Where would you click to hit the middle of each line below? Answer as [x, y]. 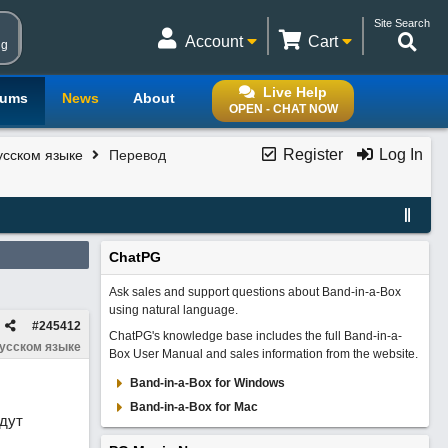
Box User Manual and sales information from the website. [263, 354]
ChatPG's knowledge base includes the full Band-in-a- [255, 336]
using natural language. [173, 310]
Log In [398, 154]
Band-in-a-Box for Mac [193, 407]
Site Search [402, 23]
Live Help [295, 92]
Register [310, 154]
